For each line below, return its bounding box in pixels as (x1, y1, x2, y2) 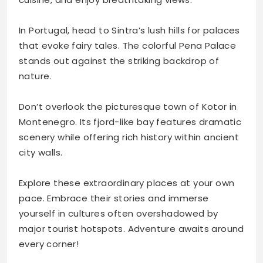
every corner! (19, 238, 79, 251)
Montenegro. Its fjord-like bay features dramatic (19, 116, 242, 129)
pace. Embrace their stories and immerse (19, 192, 209, 205)
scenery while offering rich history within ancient (19, 131, 239, 144)
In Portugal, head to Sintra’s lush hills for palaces (19, 24, 240, 37)
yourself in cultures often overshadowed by (19, 207, 218, 220)
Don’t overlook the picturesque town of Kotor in (19, 100, 237, 113)
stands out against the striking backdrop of (19, 55, 220, 68)
